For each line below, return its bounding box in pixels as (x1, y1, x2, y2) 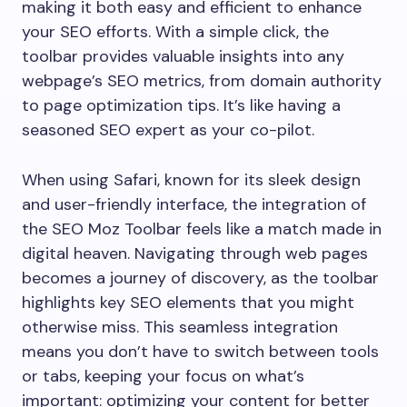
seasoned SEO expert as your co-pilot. (22, 119, 314, 141)
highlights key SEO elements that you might (22, 292, 354, 313)
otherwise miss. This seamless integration (22, 316, 338, 338)
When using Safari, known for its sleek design (22, 169, 361, 191)
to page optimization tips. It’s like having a (22, 94, 341, 116)
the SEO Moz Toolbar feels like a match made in (22, 218, 382, 240)
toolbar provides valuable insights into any (22, 45, 344, 67)
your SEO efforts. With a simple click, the (22, 21, 329, 43)
